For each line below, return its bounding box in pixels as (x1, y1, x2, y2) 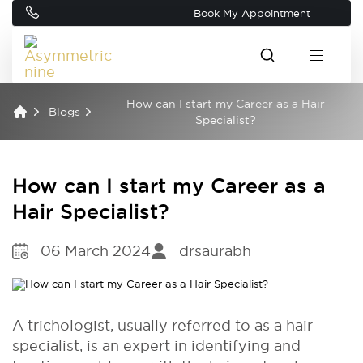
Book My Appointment (194, 6, 310, 19)
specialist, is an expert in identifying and (12, 337, 301, 353)
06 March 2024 (41, 243, 151, 258)
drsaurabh (179, 243, 251, 258)
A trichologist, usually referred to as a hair (12, 317, 313, 333)
